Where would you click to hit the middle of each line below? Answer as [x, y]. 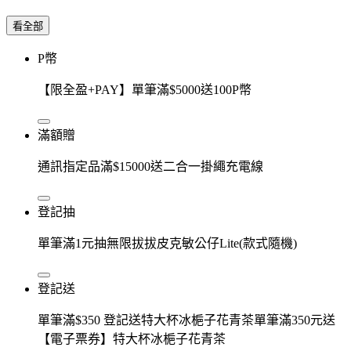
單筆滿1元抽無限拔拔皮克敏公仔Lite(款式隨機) [167, 243]
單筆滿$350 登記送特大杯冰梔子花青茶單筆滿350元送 [186, 320]
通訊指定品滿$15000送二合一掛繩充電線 [150, 166]
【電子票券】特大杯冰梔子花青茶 [132, 338]
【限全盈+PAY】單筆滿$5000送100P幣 [145, 89]
